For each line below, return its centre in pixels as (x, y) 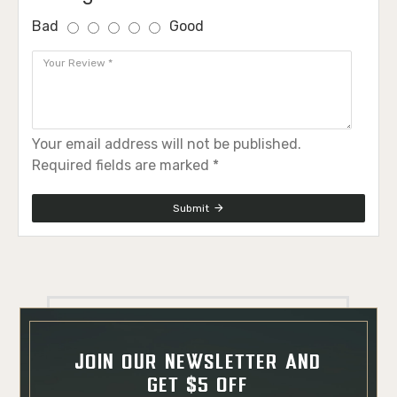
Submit (191, 208)
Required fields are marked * (125, 165)
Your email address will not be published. (167, 144)
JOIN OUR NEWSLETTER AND (198, 363)
